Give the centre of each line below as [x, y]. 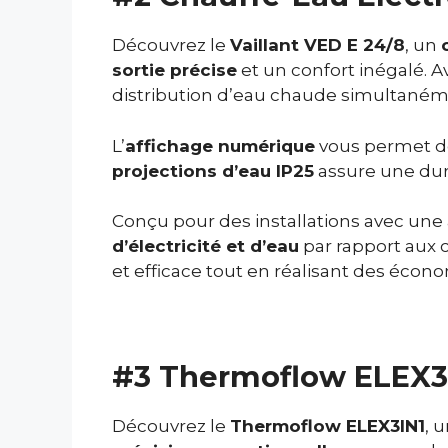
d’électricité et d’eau [205, 246]
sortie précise [174, 70]
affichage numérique [220, 145]
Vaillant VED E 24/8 [317, 45]
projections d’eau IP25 [213, 170]
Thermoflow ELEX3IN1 [327, 425]
